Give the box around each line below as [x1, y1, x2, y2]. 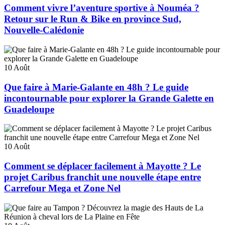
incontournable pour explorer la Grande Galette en [4, 92, 214, 103]
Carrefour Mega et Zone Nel [4, 183, 121, 194]
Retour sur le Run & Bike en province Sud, [4, 14, 181, 25]
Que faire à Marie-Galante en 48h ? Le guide [4, 81, 188, 92]
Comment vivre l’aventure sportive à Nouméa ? [4, 3, 199, 14]
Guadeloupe [4, 103, 54, 115]
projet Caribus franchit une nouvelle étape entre [4, 172, 201, 183]
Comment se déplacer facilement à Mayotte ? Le [4, 161, 201, 172]
